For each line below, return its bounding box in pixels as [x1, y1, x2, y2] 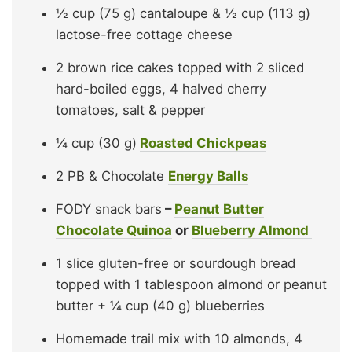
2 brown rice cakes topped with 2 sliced [56, 60, 304, 76]
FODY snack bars [56, 201, 162, 218]
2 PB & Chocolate [56, 168, 168, 185]
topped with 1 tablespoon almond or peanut [56, 277, 327, 293]
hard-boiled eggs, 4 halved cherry [56, 81, 266, 97]
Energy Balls [168, 168, 248, 185]
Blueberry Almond [192, 222, 312, 239]
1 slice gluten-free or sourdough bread [56, 255, 295, 272]
